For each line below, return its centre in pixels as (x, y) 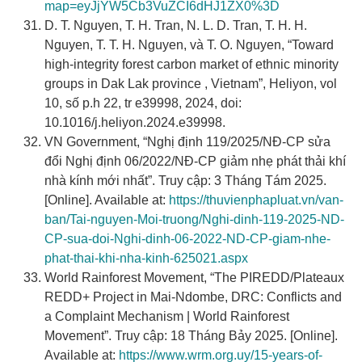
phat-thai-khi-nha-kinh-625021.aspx (146, 259)
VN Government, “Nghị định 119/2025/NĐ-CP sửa (187, 142)
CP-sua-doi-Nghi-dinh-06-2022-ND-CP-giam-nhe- (187, 239)
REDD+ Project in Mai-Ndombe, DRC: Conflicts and (193, 297)
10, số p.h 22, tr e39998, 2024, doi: (143, 103)
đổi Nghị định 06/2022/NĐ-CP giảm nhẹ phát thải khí (195, 162)
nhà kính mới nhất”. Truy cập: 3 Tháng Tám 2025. (185, 181)
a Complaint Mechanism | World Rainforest (167, 317)
